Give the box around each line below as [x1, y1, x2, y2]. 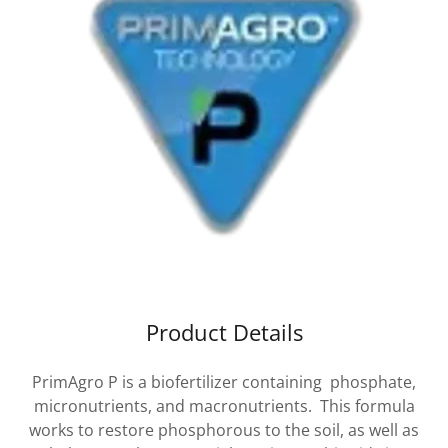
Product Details [145, 317, 303, 347]
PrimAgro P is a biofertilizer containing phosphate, [32, 371, 416, 393]
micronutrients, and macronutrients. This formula [33, 395, 415, 417]
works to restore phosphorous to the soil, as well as [29, 419, 419, 441]
